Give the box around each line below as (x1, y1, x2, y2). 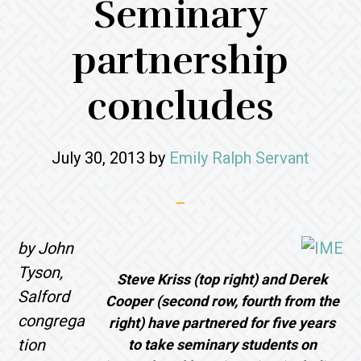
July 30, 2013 (52, 148, 145, 168)
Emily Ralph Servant (169, 148, 309, 168)
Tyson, (18, 263, 64, 282)
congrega (18, 311, 85, 330)
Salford (18, 287, 70, 306)
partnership (73, 37, 288, 85)
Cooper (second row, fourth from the (105, 293, 339, 309)
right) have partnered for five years (109, 314, 336, 331)
